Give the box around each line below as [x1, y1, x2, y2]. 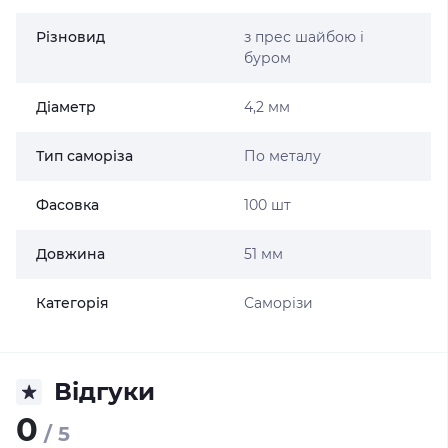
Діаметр [36, 98, 96, 116]
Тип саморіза [36, 147, 133, 165]
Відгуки [54, 377, 155, 406]
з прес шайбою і [243, 28, 364, 46]
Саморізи [243, 294, 313, 312]
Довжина [36, 245, 105, 263]
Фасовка [36, 196, 99, 214]
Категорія [36, 294, 109, 312]
